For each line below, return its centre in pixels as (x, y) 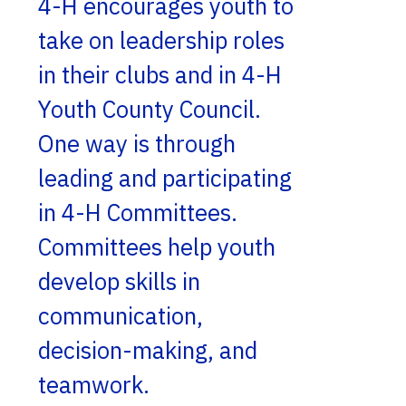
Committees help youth (157, 246)
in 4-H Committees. (140, 212)
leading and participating (165, 178)
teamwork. (94, 384)
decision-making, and (148, 350)
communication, (121, 315)
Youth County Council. (152, 109)
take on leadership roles (161, 40)
